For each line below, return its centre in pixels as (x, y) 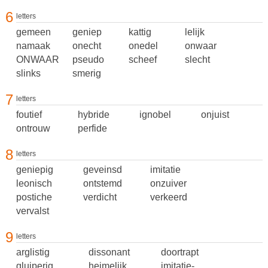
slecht (197, 60)
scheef (142, 60)
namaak (33, 46)
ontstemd (102, 183)
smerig (86, 73)
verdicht (100, 197)
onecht (86, 46)
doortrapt (179, 252)
